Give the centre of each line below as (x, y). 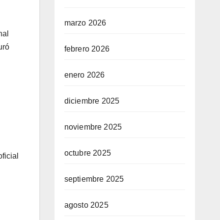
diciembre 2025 (92, 101)
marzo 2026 (85, 23)
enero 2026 (84, 75)
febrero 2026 (87, 49)
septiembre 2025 (94, 179)
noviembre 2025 (93, 127)
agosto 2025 (86, 205)
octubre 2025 (87, 153)
